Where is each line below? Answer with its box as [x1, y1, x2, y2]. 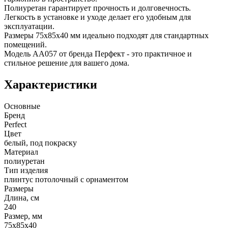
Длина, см [4, 193, 39, 202]
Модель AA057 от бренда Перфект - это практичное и [4, 49, 192, 59]
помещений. [4, 40, 47, 49]
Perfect [4, 120, 26, 129]
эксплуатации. [4, 22, 54, 31]
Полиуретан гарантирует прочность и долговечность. [4, 4, 191, 13]
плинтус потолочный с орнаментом [4, 175, 128, 184]
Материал [4, 147, 38, 156]
